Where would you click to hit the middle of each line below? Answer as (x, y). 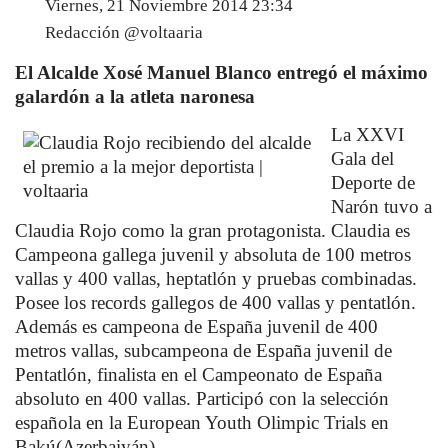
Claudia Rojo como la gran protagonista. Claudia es (212, 230)
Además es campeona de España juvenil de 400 (196, 326)
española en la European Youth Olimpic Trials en (202, 422)
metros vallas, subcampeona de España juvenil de (203, 350)
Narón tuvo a (381, 206)
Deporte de (373, 182)
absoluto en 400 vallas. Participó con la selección (202, 398)
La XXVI (367, 134)
